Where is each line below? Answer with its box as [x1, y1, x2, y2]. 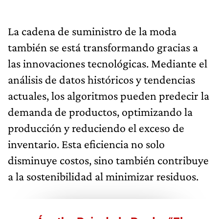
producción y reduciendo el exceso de [8, 121, 184, 134]
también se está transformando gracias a [8, 40, 198, 54]
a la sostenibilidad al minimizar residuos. [8, 169, 198, 183]
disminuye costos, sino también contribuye [8, 153, 209, 167]
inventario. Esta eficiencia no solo [8, 137, 165, 151]
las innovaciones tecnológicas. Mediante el [8, 56, 207, 70]
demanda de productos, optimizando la [8, 105, 193, 118]
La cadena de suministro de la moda [8, 24, 176, 38]
